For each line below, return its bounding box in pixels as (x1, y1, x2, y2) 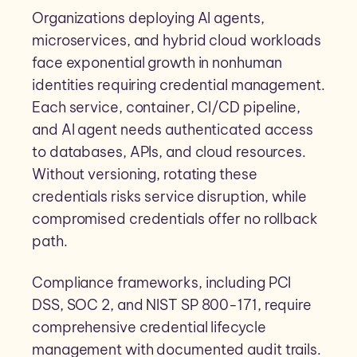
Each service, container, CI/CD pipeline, (32, 98, 300, 117)
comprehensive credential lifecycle (32, 318, 266, 337)
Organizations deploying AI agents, (32, 9, 265, 28)
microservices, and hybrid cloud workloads (32, 31, 321, 50)
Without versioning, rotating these (32, 165, 257, 184)
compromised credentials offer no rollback (32, 210, 318, 229)
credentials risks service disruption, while (32, 187, 307, 206)
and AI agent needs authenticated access (32, 120, 314, 139)
